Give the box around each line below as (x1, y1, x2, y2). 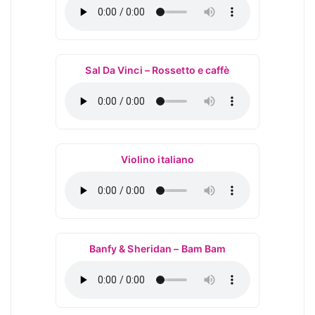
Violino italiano (120, 153, 195, 165)
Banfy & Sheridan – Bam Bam (89, 243, 226, 255)
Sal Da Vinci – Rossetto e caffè (85, 64, 230, 76)
